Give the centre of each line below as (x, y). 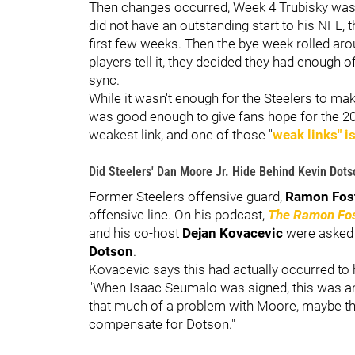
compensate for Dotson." (164, 324)
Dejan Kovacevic (233, 233)
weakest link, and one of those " (181, 134)
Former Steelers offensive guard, (187, 196)
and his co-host (136, 233)
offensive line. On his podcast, (178, 214)
